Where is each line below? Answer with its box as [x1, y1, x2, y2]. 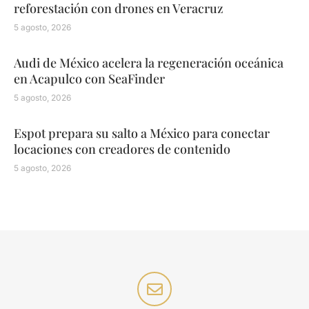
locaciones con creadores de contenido [14, 141, 230, 158]
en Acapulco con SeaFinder [14, 70, 165, 88]
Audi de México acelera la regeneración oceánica [14, 54, 283, 72]
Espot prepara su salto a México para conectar [14, 125, 270, 142]
